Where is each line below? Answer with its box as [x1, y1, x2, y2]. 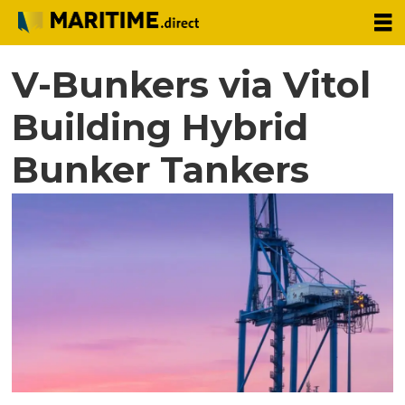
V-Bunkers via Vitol [12, 61, 372, 107]
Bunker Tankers [12, 146, 310, 192]
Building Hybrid [12, 104, 309, 149]
